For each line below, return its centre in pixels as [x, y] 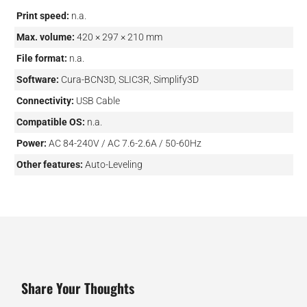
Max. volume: [45, 37]
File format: [41, 59]
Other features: [49, 165]
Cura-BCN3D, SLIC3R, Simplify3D [130, 80]
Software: [37, 80]
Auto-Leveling [113, 165]
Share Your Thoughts [77, 288]
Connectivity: [45, 101]
